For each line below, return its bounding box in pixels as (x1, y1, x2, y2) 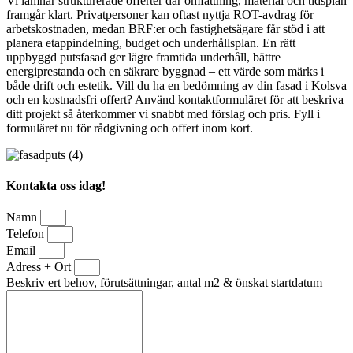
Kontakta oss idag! (6, 179, 106, 193)
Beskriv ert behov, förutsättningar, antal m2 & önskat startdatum (6, 276, 322, 290)
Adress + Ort (6, 260, 74, 274)
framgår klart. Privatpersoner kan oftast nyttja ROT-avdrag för (6, 7, 314, 21)
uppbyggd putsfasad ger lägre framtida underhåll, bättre (6, 50, 281, 64)
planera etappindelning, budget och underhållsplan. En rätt (6, 35, 295, 50)
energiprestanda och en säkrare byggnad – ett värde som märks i (6, 64, 324, 78)
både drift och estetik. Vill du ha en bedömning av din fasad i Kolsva (6, 78, 347, 92)
